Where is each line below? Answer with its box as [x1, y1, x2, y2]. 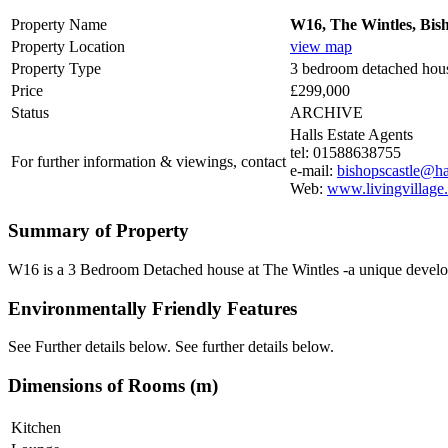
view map [290, 38, 352, 56]
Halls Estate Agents [290, 126, 413, 144]
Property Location [11, 38, 125, 56]
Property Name [11, 16, 107, 34]
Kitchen [11, 418, 61, 436]
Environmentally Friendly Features [8, 297, 297, 319]
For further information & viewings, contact [11, 153, 286, 171]
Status [11, 104, 49, 122]
